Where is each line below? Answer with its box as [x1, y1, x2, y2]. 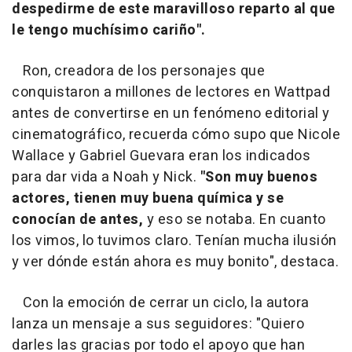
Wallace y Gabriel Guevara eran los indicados [12, 145, 310, 167]
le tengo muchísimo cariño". [12, 19, 206, 41]
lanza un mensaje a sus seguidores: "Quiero [12, 313, 304, 335]
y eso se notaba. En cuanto [146, 208, 326, 230]
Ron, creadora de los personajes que [12, 60, 265, 82]
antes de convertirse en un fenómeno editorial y [12, 102, 330, 124]
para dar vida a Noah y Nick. [12, 166, 200, 188]
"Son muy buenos [200, 166, 317, 188]
